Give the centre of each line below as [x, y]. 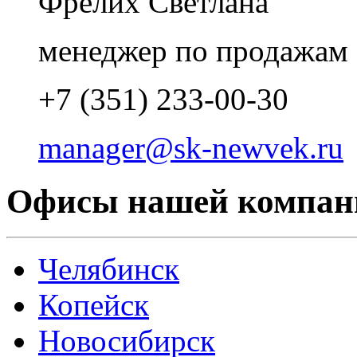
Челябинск [109, 269]
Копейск [94, 304]
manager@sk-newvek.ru [191, 147]
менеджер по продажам [193, 50]
